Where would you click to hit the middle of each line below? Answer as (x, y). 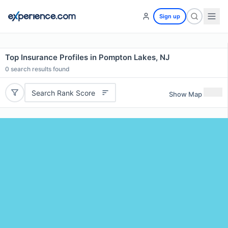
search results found (39, 69)
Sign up (170, 16)
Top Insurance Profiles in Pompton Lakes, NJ (87, 57)
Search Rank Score (63, 93)
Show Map (186, 94)
